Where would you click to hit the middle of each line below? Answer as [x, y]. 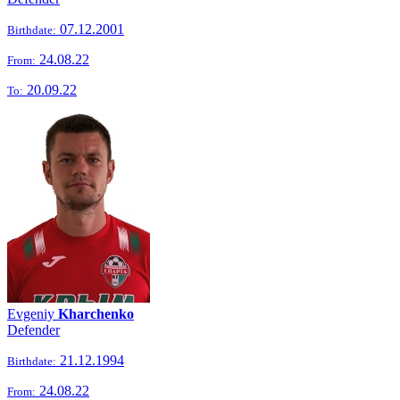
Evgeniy [33, 314]
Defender [33, 330]
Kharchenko [96, 314]
